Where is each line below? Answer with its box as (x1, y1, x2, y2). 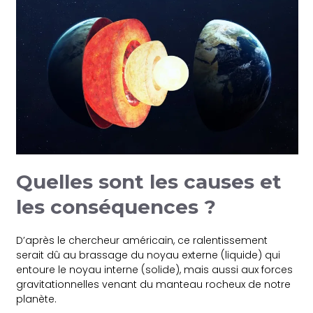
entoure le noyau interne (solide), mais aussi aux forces (16, 262, 293, 277)
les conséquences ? (16, 194, 217, 219)
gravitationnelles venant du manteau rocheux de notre (16, 277, 291, 291)
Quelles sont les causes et (16, 169, 282, 194)
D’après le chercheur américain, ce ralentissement (16, 233, 268, 247)
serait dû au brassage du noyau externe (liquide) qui (16, 247, 281, 262)
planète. (16, 291, 57, 306)
